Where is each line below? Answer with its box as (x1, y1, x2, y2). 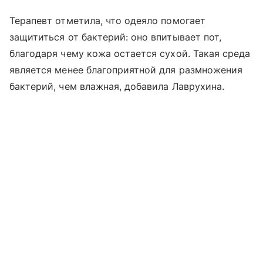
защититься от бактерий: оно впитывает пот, (9, 31, 222, 43)
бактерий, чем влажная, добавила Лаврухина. (9, 80, 225, 92)
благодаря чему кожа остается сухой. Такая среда (9, 47, 251, 59)
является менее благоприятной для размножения (9, 63, 243, 76)
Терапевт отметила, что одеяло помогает (9, 14, 205, 26)
